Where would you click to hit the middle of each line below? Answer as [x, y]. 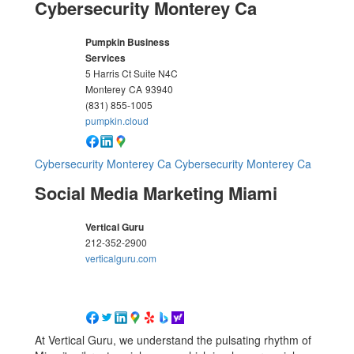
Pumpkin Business [128, 41]
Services [106, 57]
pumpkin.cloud [117, 120]
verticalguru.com [121, 258]
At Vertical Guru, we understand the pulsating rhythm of [173, 340]
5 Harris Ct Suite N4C [132, 73]
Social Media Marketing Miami [156, 192]
